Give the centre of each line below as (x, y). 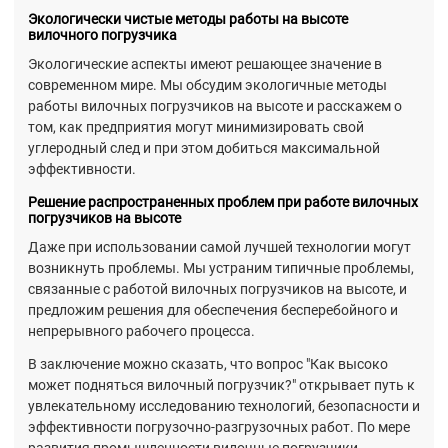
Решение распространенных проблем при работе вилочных (223, 202)
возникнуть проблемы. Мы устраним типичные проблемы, (221, 268)
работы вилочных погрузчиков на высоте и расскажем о (215, 106)
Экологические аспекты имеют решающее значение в (205, 64)
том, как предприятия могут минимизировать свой (196, 127)
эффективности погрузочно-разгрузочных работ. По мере (219, 426)
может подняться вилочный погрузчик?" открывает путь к (221, 384)
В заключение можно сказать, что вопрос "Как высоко (208, 363)
